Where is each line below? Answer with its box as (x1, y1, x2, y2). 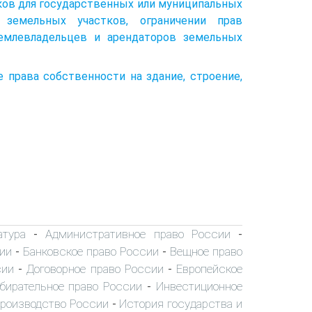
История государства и (119, 296, 243, 311)
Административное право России (45, 226, 231, 241)
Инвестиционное (156, 279, 243, 293)
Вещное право (170, 244, 242, 258)
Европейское (176, 261, 243, 276)
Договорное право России (26, 261, 164, 276)
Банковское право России (23, 244, 159, 258)
